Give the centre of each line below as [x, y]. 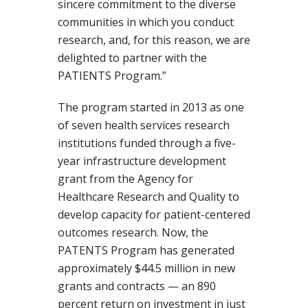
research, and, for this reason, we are [154, 40]
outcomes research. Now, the [133, 233]
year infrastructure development [142, 161]
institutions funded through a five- [147, 143]
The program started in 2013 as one [151, 108]
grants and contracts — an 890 [137, 286]
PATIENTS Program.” [112, 76]
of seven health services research [144, 125]
